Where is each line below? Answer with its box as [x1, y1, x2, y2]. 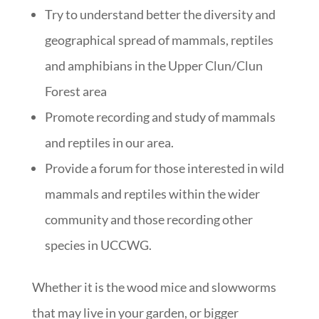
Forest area [44, 83, 107, 99]
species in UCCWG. [44, 236, 152, 253]
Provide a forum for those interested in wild [44, 159, 284, 176]
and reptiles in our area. [44, 134, 174, 150]
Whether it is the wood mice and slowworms [31, 278, 276, 295]
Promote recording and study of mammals [44, 108, 276, 125]
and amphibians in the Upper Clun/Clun [44, 57, 263, 73]
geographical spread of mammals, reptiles [44, 31, 273, 48]
